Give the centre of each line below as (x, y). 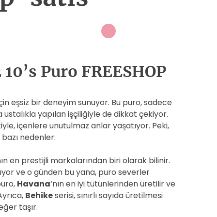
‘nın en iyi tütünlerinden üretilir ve (113, 184)
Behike (39, 195)
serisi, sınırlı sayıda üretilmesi (108, 195)
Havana (34, 184)
